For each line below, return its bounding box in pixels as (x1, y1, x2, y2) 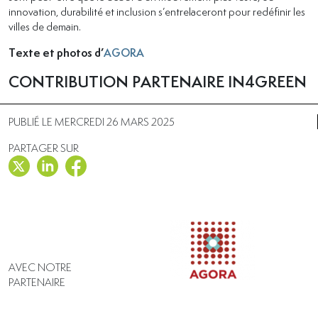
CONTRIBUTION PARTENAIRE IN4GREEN (9, 72, 307, 93)
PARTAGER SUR (9, 141, 79, 155)
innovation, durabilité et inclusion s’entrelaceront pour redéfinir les (9, 4, 305, 19)
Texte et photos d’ (9, 45, 104, 61)
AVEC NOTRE (9, 261, 72, 275)
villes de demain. (9, 19, 81, 34)
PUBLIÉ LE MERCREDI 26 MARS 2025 (9, 115, 175, 129)
